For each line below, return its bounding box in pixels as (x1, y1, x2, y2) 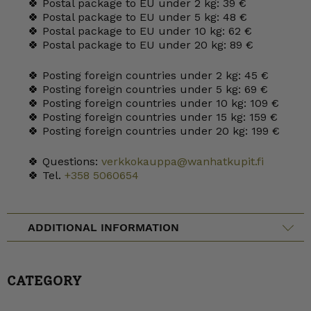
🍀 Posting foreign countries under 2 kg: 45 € (28, 69, 269, 82)
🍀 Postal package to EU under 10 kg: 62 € (28, 24, 252, 37)
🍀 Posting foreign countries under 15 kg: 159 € (28, 110, 278, 124)
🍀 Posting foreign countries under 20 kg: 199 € (28, 124, 280, 137)
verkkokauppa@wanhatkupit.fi (101, 155, 264, 168)
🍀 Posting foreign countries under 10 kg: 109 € (28, 96, 279, 110)
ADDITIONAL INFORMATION (28, 221, 179, 234)
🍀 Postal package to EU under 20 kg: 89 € (28, 38, 253, 51)
